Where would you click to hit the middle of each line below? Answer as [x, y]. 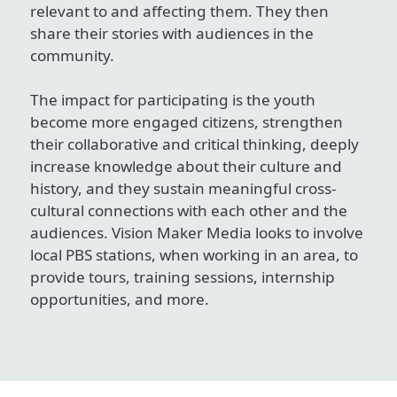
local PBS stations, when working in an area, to [194, 254]
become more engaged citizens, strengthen [187, 121]
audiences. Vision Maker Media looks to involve [197, 232]
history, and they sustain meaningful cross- [183, 188]
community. [74, 55]
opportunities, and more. [121, 299]
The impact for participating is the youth [173, 99]
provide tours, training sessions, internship [183, 276]
